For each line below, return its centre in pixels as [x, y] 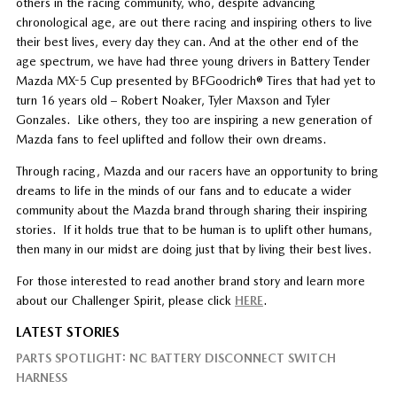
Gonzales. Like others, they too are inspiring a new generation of [194, 119]
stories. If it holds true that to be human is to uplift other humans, [194, 229]
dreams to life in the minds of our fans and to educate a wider [183, 190]
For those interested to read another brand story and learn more [190, 280]
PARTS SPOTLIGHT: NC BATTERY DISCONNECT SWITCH [175, 358]
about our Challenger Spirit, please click [125, 300]
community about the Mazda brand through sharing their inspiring [191, 210]
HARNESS [41, 377]
